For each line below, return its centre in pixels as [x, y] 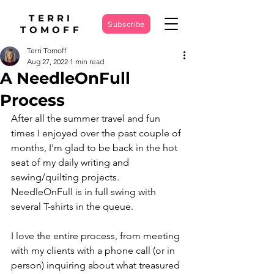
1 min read [87, 61]
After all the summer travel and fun [87, 118]
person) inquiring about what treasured [97, 265]
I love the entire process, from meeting [97, 236]
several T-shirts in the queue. [72, 206]
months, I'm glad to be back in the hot [95, 148]
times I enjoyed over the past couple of [97, 133]
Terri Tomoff [47, 50]
